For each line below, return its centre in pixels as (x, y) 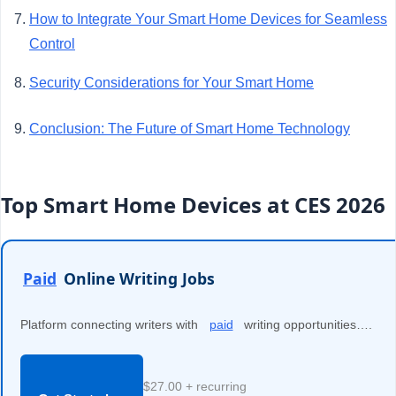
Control (52, 44)
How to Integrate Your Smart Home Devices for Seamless (208, 19)
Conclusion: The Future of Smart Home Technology (190, 129)
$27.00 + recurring (195, 387)
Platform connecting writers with (111, 324)
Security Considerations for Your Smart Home (171, 83)
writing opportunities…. (306, 324)
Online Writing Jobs (137, 278)
